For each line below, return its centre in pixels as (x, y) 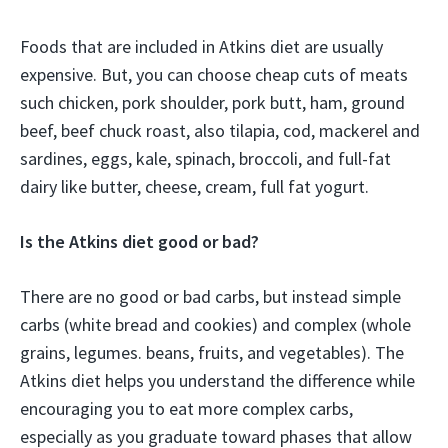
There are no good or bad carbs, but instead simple (210, 297)
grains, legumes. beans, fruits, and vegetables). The (212, 353)
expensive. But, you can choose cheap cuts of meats (214, 75)
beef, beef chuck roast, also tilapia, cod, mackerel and (220, 131)
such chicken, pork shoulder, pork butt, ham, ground (212, 103)
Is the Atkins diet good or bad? (139, 242)
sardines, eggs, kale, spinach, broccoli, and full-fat (205, 159)
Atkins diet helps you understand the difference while (217, 381)
